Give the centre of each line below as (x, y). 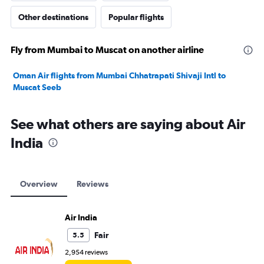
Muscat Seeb (37, 87)
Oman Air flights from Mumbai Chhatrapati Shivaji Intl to (119, 75)
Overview (39, 184)
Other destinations (53, 17)
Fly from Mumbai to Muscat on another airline (107, 49)
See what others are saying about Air (128, 124)
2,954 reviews (86, 252)
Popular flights (136, 17)
